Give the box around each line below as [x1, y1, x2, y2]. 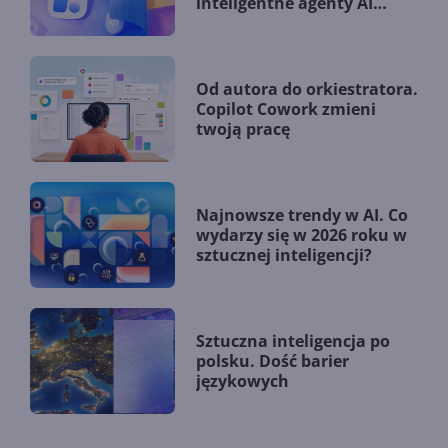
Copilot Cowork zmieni [196, 97, 376, 120]
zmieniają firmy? [196, 11, 330, 34]
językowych [196, 369, 289, 392]
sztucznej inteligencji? [196, 243, 372, 266]
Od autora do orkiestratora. [196, 77, 418, 100]
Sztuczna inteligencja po [196, 329, 390, 352]
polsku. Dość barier [196, 349, 349, 372]
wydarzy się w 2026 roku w [196, 223, 407, 246]
